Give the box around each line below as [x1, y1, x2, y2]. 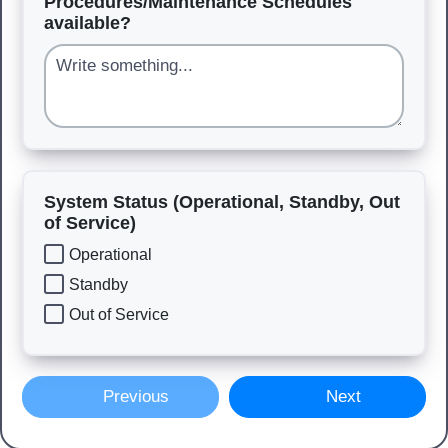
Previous [98, 387, 170, 406]
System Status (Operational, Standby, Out [44, 192, 400, 212]
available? [44, 13, 131, 33]
